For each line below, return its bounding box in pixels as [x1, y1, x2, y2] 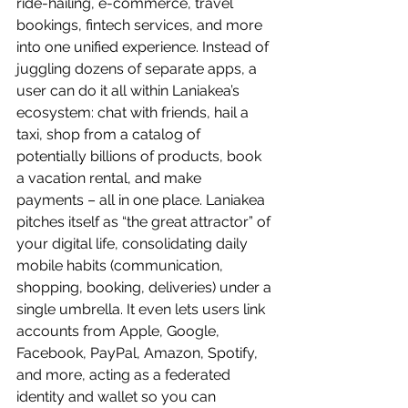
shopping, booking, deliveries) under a [16, 278, 275, 296]
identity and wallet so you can [16, 387, 219, 405]
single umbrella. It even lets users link [16, 300, 269, 318]
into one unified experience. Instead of [16, 37, 272, 56]
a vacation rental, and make [16, 168, 205, 187]
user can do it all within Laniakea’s [16, 81, 243, 99]
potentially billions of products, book [16, 147, 265, 165]
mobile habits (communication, [16, 256, 227, 274]
